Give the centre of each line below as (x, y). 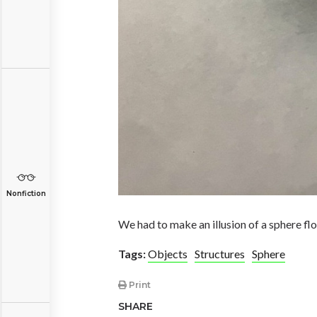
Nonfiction (26, 194)
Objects (168, 254)
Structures (220, 254)
